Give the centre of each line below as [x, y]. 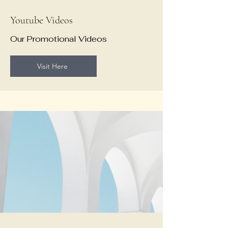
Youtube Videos [41, 20]
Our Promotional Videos [59, 39]
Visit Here [52, 66]
